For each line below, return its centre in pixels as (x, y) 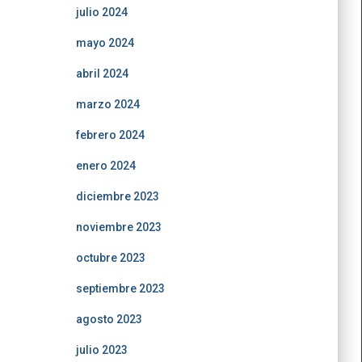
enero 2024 (105, 166)
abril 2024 (102, 74)
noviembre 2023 (118, 227)
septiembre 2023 (120, 288)
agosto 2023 (109, 319)
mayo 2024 (105, 43)
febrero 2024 (110, 135)
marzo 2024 (107, 104)
